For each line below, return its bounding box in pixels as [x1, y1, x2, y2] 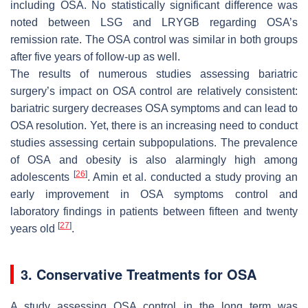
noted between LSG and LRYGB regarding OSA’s [10, 16, 298, 28]
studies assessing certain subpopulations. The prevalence [10, 136, 298, 148]
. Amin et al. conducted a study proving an [87, 170, 298, 183]
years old [10, 222, 58, 234]
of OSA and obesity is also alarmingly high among [10, 153, 298, 166]
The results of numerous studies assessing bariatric [10, 67, 298, 80]
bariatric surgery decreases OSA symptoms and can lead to [10, 102, 298, 114]
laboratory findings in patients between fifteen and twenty [10, 205, 298, 217]
